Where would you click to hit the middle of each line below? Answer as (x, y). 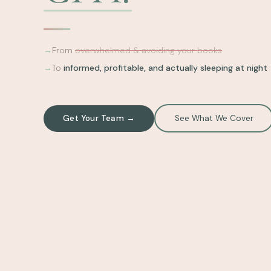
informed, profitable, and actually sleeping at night (165, 68)
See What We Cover (214, 119)
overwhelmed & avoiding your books (149, 50)
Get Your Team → (99, 119)
